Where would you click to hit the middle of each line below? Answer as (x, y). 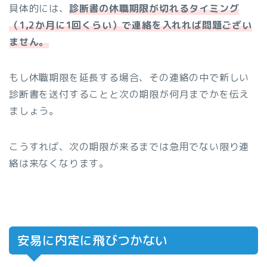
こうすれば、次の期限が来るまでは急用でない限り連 (129, 147)
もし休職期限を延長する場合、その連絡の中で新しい (129, 78)
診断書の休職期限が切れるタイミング (154, 9)
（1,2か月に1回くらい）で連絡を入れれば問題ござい (131, 25)
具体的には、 (39, 9)
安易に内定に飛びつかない (92, 241)
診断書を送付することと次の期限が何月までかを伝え (129, 94)
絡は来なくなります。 (59, 164)
